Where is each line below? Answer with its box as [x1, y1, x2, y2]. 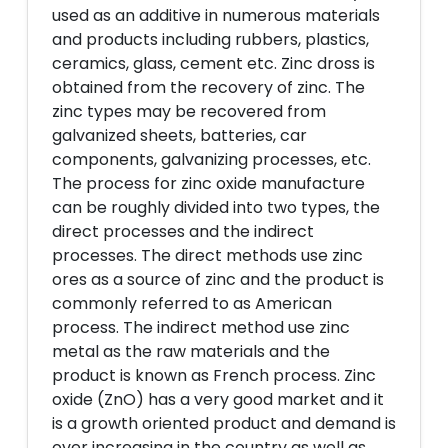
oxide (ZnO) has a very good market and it [52, 388, 384, 411]
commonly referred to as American [52, 292, 332, 315]
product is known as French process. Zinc [52, 364, 376, 387]
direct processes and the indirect [52, 220, 314, 243]
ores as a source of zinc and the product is [52, 268, 384, 291]
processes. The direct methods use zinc [52, 244, 363, 267]
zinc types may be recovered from [52, 100, 326, 123]
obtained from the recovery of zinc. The [52, 76, 365, 99]
